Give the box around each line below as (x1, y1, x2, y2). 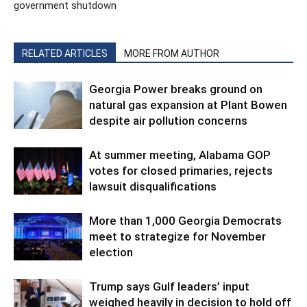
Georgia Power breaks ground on (89, 82, 262, 96)
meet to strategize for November (89, 230, 266, 243)
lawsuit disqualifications (89, 180, 217, 193)
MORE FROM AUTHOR (124, 48, 219, 59)
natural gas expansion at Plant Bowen (89, 98, 287, 112)
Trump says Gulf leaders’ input (89, 280, 249, 293)
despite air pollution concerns (89, 114, 247, 127)
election (89, 245, 133, 259)
